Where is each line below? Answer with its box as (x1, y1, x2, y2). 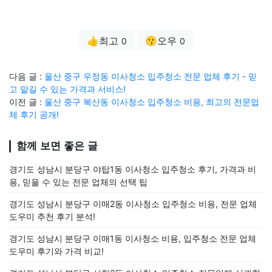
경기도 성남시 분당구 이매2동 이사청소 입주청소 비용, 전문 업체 (9, 198, 257, 209)
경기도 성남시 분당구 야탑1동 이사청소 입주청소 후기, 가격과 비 (9, 163, 256, 174)
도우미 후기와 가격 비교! (9, 245, 104, 256)
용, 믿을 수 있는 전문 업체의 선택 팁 (9, 176, 148, 187)
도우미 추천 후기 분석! (9, 211, 95, 222)
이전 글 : (9, 96, 44, 107)
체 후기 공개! (9, 109, 59, 120)
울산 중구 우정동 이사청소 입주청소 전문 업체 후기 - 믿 (44, 70, 257, 81)
